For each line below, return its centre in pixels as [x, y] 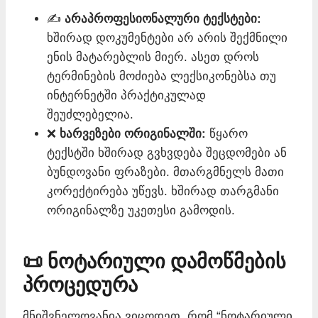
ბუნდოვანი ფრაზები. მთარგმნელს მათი [165, 172]
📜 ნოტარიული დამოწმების [154, 261]
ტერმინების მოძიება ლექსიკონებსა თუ [161, 76]
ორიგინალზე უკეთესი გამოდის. [141, 210]
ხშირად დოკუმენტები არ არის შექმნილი [167, 38]
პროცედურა [80, 285]
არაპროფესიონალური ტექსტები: [163, 18]
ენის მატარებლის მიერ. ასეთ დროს [153, 57]
